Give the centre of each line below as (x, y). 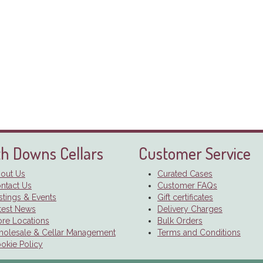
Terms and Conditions (199, 233)
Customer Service (195, 154)
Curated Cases (185, 174)
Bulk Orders (180, 221)
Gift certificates (185, 198)
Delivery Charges (190, 209)
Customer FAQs (187, 186)
